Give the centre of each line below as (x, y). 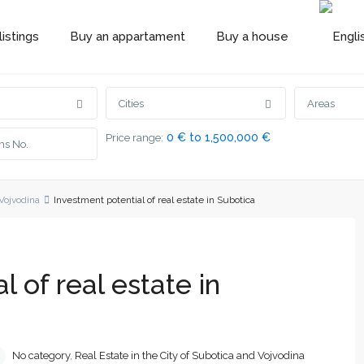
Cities (131, 104)
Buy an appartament (127, 37)
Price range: (134, 138)
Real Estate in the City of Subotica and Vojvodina (190, 356)
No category (41, 356)
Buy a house (252, 37)
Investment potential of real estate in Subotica (154, 200)
